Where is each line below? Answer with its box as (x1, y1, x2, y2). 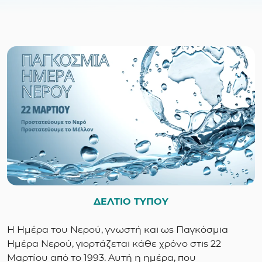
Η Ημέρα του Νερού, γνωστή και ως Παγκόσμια (7, 224, 228, 236)
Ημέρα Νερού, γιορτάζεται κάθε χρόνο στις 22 (7, 238, 221, 250)
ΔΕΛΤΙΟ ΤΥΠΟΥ (94, 196, 168, 208)
